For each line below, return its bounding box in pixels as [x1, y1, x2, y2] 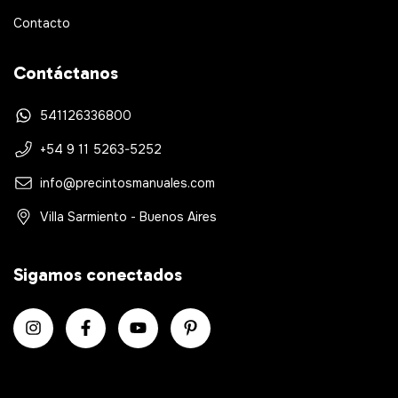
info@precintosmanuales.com [40, 174, 215, 191]
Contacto [13, 15, 70, 32]
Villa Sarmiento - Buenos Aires [40, 208, 217, 225]
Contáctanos [13, 62, 118, 84]
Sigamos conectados [13, 263, 182, 285]
